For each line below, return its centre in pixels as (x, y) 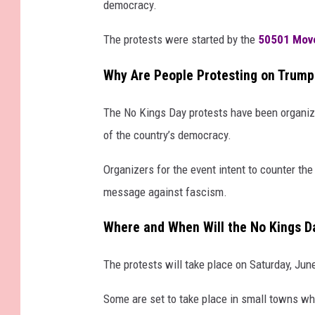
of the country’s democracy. (167, 135)
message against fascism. (165, 192)
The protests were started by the (181, 39)
